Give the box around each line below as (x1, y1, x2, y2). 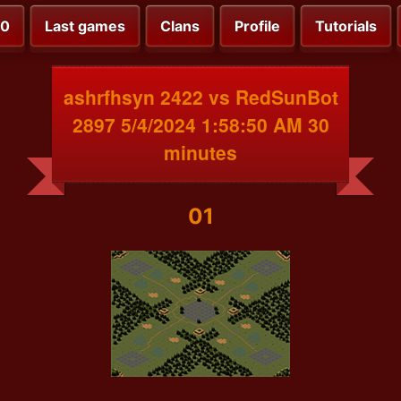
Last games (45, 17, 125, 36)
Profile (235, 17, 280, 36)
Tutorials (315, 17, 377, 36)
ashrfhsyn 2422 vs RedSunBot (63, 82, 338, 110)
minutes (164, 138, 237, 166)
